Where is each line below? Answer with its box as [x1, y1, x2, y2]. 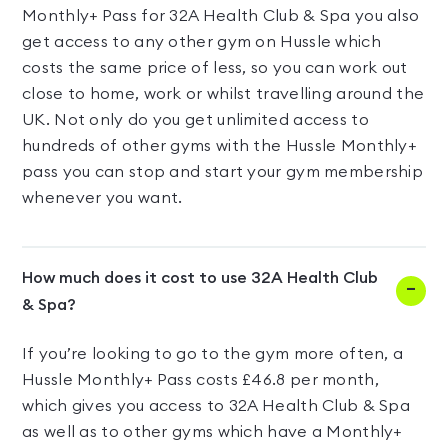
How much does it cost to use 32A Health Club [22, 270, 378, 286]
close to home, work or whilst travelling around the [22, 86, 425, 102]
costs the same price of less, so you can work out [22, 60, 408, 76]
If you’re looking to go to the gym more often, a [22, 346, 404, 362]
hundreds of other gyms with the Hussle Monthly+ [22, 138, 417, 154]
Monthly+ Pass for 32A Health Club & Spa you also [22, 8, 420, 24]
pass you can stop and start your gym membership [22, 164, 424, 180]
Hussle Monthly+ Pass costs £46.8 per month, [22, 372, 379, 388]
